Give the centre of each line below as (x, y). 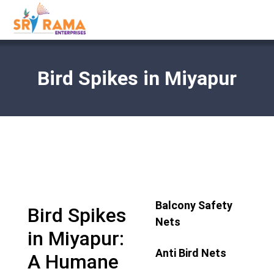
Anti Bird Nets (191, 253)
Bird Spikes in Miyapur (137, 78)
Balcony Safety (194, 205)
